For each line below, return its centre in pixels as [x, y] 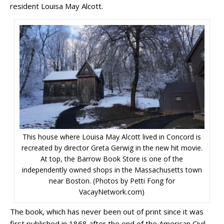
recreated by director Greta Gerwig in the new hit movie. [112, 147]
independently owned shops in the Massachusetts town [112, 169]
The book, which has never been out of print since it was [107, 211]
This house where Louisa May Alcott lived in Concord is [112, 136]
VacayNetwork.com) [112, 191]
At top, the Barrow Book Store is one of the [112, 158]
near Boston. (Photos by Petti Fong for [112, 180]
